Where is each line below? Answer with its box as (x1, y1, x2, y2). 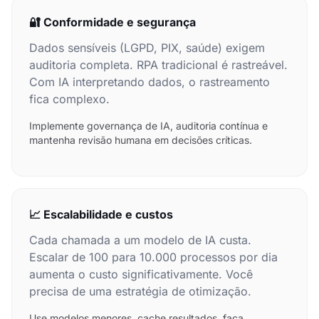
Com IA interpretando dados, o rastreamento (29, 75, 270, 89)
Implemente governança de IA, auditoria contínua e (29, 120, 268, 132)
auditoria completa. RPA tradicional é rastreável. (29, 58, 288, 72)
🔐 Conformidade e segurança (29, 15, 196, 29)
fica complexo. (29, 92, 110, 106)
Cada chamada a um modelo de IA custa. (29, 233, 251, 247)
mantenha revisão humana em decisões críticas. (29, 134, 252, 146)
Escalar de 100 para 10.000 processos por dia (29, 250, 278, 264)
